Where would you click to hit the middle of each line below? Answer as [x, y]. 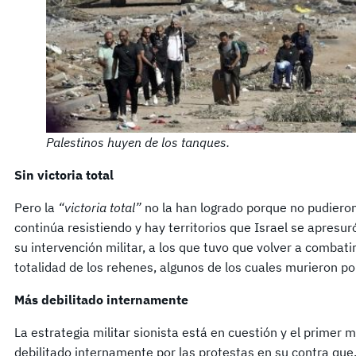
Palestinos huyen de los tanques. [138, 143]
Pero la [36, 208]
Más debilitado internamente [101, 300]
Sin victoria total [64, 175]
